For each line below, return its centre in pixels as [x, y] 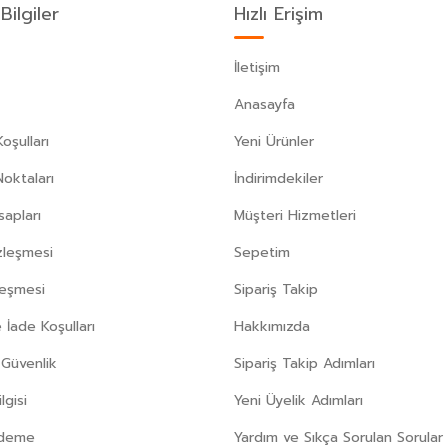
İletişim [257, 68]
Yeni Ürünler [274, 142]
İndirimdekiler [278, 179]
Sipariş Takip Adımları [304, 364]
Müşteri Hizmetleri [295, 216]
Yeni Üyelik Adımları [298, 401]
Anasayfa [264, 105]
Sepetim [262, 253]
